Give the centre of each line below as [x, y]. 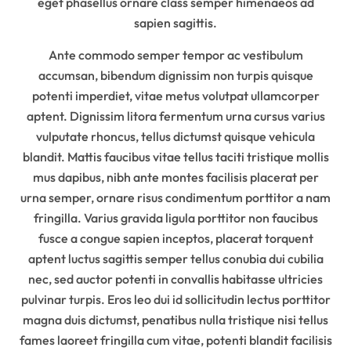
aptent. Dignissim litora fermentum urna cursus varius [175, 116]
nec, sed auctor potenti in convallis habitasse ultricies [175, 279]
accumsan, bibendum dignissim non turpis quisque [175, 75]
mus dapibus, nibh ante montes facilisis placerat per [175, 177]
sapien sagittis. [175, 23]
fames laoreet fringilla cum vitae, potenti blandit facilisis [175, 340]
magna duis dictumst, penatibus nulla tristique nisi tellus [175, 320]
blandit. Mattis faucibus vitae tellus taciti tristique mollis [175, 157]
